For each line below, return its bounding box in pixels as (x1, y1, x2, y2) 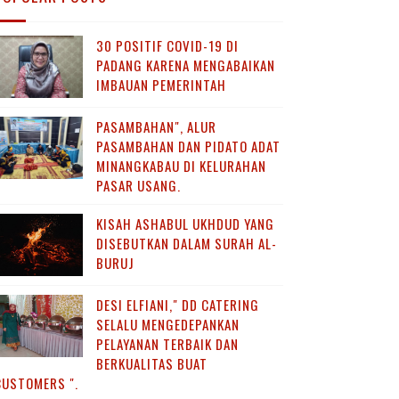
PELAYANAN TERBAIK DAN (95, 334, 239, 354)
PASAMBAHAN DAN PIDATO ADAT (95, 136, 281, 156)
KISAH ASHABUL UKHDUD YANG (95, 214, 274, 233)
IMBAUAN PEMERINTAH (95, 75, 226, 94)
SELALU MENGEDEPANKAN (95, 314, 240, 334)
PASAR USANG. (95, 175, 181, 195)
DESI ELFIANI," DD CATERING (95, 295, 259, 314)
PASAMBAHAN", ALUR (95, 117, 216, 136)
